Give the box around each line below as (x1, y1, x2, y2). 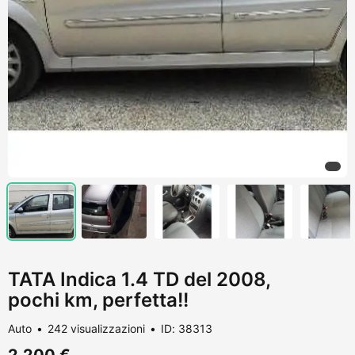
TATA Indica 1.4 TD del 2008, (8, 267, 270, 291)
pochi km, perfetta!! (8, 288, 189, 311)
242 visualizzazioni (48, 321, 145, 335)
